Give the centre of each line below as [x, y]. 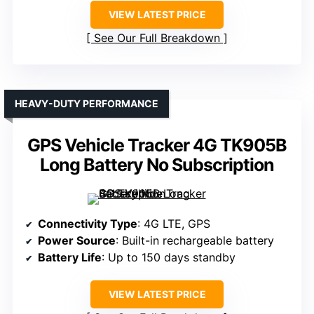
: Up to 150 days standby [169, 258]
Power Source [77, 241]
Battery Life [70, 258]
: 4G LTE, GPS [174, 224]
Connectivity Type [88, 224]
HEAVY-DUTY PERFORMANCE [87, 104]
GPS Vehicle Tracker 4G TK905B [157, 145]
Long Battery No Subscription [157, 165]
